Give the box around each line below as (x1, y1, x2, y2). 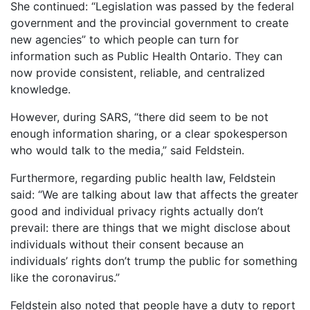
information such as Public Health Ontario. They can (10, 48, 282, 63)
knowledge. (10, 82, 71, 96)
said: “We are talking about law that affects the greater (10, 187, 298, 201)
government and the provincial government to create (10, 15, 289, 30)
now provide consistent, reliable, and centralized (10, 65, 265, 80)
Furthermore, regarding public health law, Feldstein (10, 170, 275, 185)
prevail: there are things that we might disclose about (10, 220, 291, 235)
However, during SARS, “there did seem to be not (10, 109, 268, 124)
